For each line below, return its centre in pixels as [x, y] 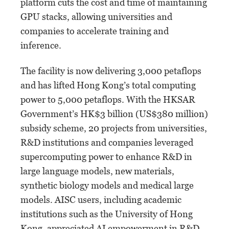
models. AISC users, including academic [101, 199]
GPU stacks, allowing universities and [96, 16]
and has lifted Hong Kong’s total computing [108, 85]
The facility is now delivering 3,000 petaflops [111, 71]
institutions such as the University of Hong [107, 214]
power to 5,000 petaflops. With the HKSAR [108, 99]
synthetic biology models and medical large [107, 185]
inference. [41, 45]
